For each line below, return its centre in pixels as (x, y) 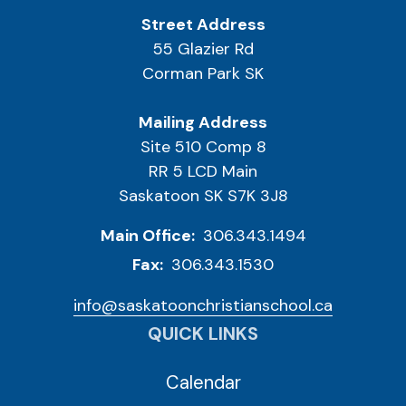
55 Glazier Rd (203, 49)
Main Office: (149, 235)
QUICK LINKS (203, 334)
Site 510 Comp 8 (203, 147)
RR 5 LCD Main (203, 172)
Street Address (203, 25)
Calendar (203, 382)
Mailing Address (203, 123)
